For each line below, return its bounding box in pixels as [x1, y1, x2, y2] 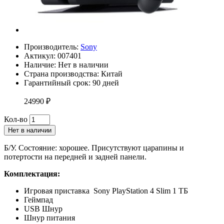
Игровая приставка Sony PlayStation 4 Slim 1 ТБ [24, 186, 188, 195]
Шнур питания [24, 213, 75, 222]
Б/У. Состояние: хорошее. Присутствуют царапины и [4, 143, 184, 152]
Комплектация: [4, 169, 60, 178]
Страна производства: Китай [24, 69, 122, 78]
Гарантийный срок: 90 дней [24, 78, 119, 87]
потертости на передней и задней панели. [4, 152, 146, 161]
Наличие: [24, 60, 58, 69]
